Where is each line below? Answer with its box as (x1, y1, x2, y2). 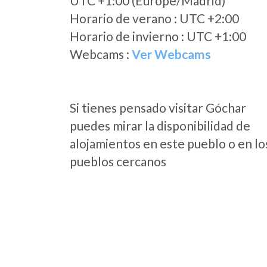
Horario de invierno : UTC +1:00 (70, 29, 246, 44)
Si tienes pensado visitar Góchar (70, 100, 246, 115)
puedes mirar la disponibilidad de (70, 118, 250, 133)
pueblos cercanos (70, 154, 166, 169)
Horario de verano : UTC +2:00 (70, 11, 239, 26)
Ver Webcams (132, 46, 211, 61)
